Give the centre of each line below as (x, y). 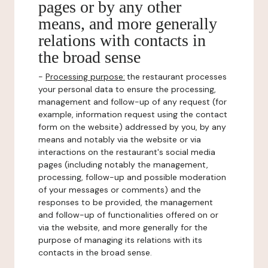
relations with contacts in (122, 40)
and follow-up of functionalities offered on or (128, 215)
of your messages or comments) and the (120, 190)
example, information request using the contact (133, 114)
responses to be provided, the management (126, 202)
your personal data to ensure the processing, (127, 89)
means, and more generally (128, 24)
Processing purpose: (85, 77)
